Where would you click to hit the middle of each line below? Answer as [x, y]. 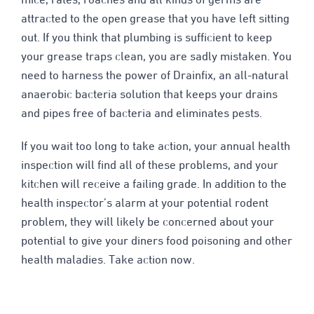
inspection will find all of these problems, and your [149, 166]
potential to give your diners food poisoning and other [156, 241]
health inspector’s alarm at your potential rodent [144, 204]
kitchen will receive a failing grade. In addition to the [153, 185]
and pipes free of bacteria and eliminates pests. [141, 114]
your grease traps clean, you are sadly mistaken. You [156, 57]
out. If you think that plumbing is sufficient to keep [146, 38]
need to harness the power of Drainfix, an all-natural [155, 76]
